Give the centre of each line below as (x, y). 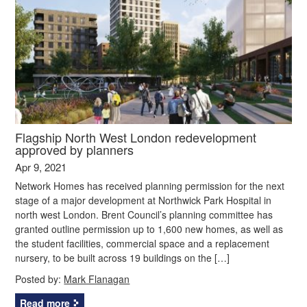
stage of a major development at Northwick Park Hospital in (144, 200)
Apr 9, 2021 (41, 167)
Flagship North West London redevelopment (136, 137)
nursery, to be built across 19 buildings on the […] (123, 257)
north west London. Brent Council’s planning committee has (144, 214)
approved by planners (75, 149)
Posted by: (40, 279)
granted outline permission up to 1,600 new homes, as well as (149, 229)
